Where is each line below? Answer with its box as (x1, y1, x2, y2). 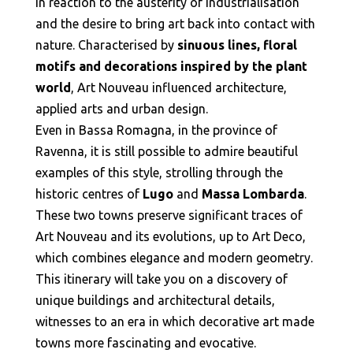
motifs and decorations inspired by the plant (35, 59, 307, 73)
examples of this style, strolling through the (35, 165, 283, 180)
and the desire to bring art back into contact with (35, 17, 315, 31)
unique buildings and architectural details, (35, 293, 275, 307)
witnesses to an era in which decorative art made (35, 314, 314, 329)
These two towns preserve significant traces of (35, 208, 303, 222)
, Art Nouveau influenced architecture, (70, 80, 287, 95)
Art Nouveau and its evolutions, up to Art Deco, (35, 229, 306, 243)
